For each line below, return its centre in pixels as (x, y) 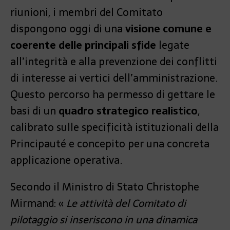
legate (173, 45)
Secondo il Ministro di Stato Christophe (105, 187)
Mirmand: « (38, 204)
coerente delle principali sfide (83, 45)
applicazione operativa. (66, 160)
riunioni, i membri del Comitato (87, 13)
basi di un (34, 111)
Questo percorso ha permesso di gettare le (113, 95)
